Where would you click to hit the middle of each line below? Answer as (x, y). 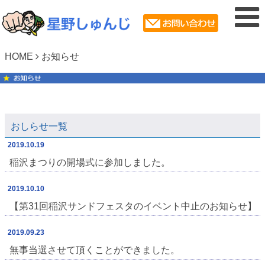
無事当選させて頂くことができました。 (95, 250)
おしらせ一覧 (39, 127)
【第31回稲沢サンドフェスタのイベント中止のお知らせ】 (133, 206)
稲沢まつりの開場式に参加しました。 (90, 163)
